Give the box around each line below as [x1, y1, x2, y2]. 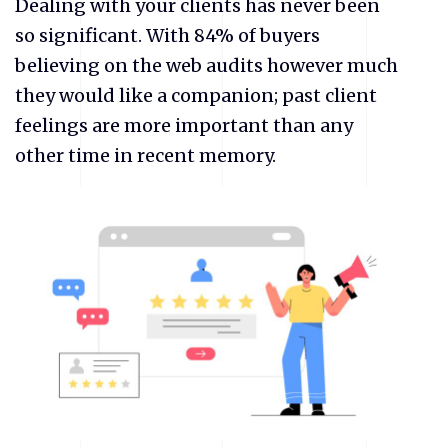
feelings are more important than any [15, 113, 353, 137]
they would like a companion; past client [15, 83, 377, 107]
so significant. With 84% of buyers [15, 23, 320, 47]
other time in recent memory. [15, 143, 280, 167]
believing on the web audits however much [15, 53, 398, 77]
